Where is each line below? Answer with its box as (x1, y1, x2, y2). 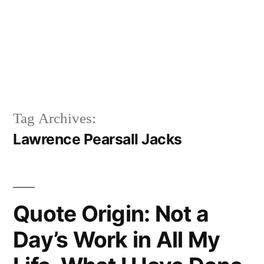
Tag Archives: (13, 109, 96, 128)
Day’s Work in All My (13, 226, 220, 253)
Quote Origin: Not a (13, 200, 209, 227)
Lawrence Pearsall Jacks (13, 130, 182, 148)
